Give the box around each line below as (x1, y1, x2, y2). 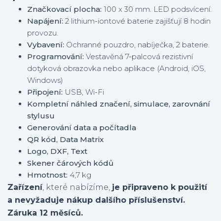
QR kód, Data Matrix (27, 135, 104, 145)
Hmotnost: (27, 170, 70, 180)
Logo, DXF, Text (27, 147, 87, 156)
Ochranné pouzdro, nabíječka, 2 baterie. (66, 40, 210, 50)
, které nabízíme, (42, 183, 112, 192)
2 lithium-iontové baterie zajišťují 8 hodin (65, 16, 211, 26)
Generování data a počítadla (27, 123, 136, 133)
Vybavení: (27, 40, 66, 50)
